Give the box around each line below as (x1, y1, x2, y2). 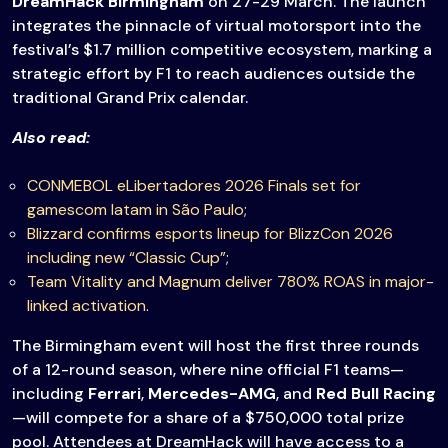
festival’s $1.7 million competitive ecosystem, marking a (12, 39, 432, 61)
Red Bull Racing (316, 383, 436, 405)
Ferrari (88, 383, 141, 405)
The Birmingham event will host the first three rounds (12, 335, 419, 357)
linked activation (27, 295, 146, 317)
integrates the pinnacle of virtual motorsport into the (12, 15, 421, 37)
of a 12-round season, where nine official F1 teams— (12, 359, 404, 381)
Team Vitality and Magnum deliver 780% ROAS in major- (27, 271, 434, 293)
